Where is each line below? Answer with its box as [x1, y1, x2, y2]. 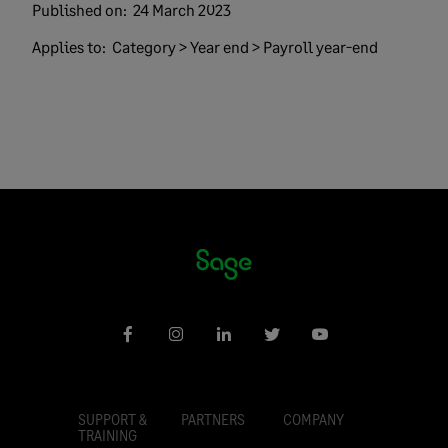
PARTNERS [180, 411, 245, 428]
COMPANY [283, 411, 345, 428]
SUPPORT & [78, 411, 147, 428]
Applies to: [32, 37, 109, 56]
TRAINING [78, 427, 137, 444]
